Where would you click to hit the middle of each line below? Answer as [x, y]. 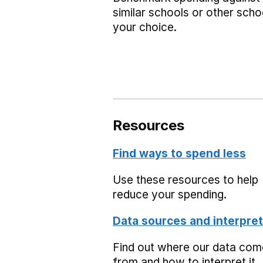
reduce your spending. [170, 195]
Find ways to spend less [179, 154]
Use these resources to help [186, 180]
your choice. [145, 27]
